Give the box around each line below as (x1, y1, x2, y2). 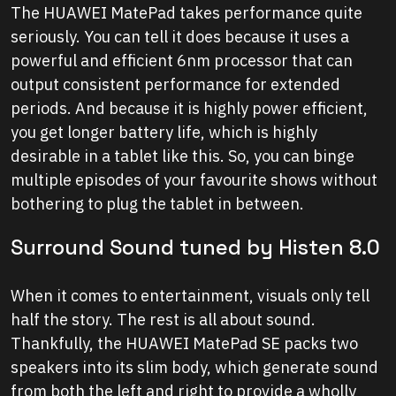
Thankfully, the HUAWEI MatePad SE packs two (11, 333, 358, 354)
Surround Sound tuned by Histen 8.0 (11, 234, 380, 262)
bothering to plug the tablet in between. (11, 194, 304, 215)
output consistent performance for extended (11, 74, 340, 95)
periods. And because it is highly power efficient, (11, 98, 368, 119)
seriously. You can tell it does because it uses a (11, 27, 349, 48)
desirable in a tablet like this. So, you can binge (11, 146, 354, 167)
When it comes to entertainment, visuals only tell (11, 286, 369, 307)
